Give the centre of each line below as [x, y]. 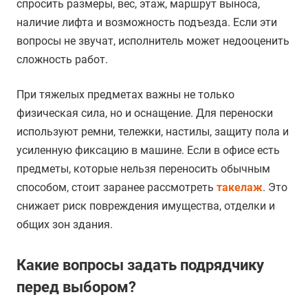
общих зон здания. [65, 225]
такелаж [240, 188]
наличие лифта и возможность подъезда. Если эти [147, 23]
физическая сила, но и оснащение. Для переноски [145, 113]
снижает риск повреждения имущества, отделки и [146, 206]
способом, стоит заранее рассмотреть [117, 188]
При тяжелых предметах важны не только [125, 95]
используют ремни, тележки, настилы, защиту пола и [153, 132]
